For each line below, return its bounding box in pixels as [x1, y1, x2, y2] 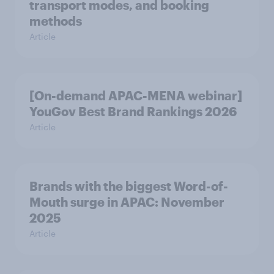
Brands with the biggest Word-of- [29, 179, 228, 193]
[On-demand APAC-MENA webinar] [29, 88, 242, 103]
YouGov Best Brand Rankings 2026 [29, 104, 237, 119]
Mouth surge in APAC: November [29, 194, 224, 209]
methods [29, 13, 82, 28]
